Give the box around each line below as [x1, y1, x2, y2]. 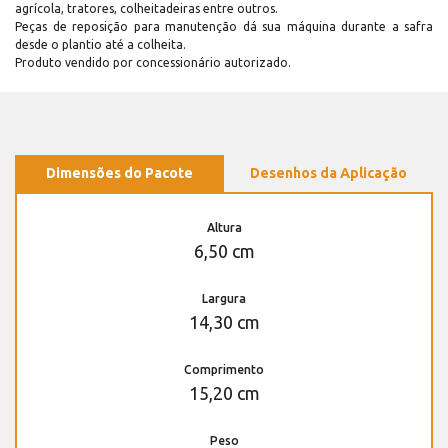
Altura [206, 221, 242, 235]
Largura [202, 292, 246, 306]
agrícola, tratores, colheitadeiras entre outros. [15, 2, 278, 16]
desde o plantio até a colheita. [15, 38, 186, 52]
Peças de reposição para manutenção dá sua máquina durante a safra [15, 20, 433, 34]
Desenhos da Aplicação [250, 165, 407, 182]
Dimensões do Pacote [46, 165, 193, 182]
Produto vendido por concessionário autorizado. [15, 56, 291, 70]
